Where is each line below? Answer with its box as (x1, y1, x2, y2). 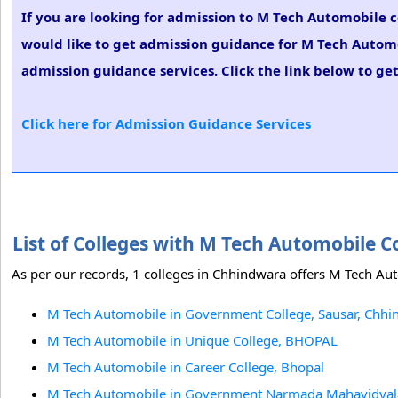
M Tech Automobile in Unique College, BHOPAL (47, 331, 338, 349)
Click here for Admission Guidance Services (21, 115, 311, 132)
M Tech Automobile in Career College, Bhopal (47, 358, 324, 376)
